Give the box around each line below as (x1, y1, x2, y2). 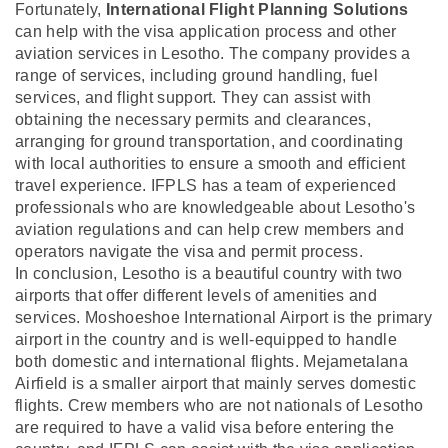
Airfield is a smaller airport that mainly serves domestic (15, 374, 417, 392)
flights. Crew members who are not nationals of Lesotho (15, 396, 424, 414)
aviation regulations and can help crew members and (15, 220, 404, 238)
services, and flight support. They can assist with (15, 88, 371, 106)
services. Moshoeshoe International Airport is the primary (15, 308, 433, 326)
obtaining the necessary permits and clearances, (15, 110, 372, 128)
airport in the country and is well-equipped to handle (15, 330, 397, 348)
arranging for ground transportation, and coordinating (15, 132, 403, 150)
